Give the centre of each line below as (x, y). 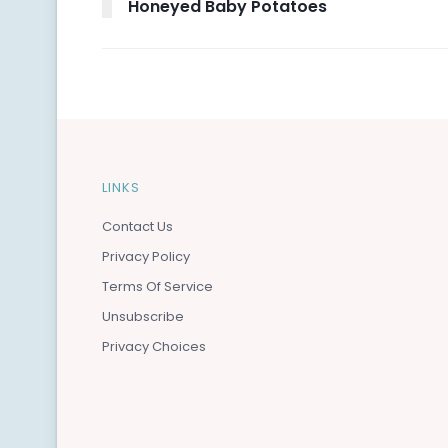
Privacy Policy (146, 256)
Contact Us (137, 226)
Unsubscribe (143, 316)
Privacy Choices (154, 346)
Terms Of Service (157, 286)
